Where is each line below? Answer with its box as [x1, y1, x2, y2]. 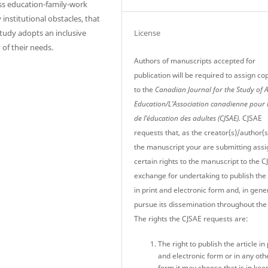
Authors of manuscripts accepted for [134, 55, 256, 66]
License [134, 27, 161, 38]
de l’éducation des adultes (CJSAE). [134, 112, 243, 123]
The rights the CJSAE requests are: [134, 213, 249, 224]
